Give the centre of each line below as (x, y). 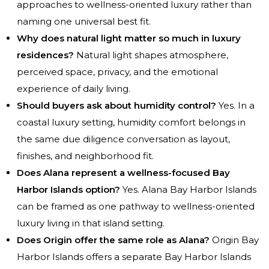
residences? (45, 55)
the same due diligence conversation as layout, (123, 139)
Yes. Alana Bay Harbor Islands (188, 190)
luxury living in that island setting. (91, 223)
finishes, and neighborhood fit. (85, 156)
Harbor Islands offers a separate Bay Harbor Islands (134, 257)
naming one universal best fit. (84, 22)
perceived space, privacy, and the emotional (117, 72)
